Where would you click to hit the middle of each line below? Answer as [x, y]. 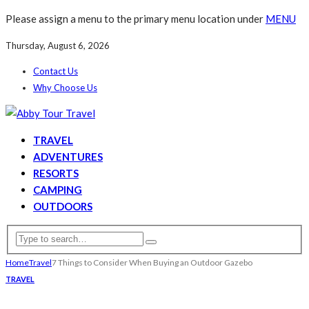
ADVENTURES [68, 157]
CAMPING [58, 190]
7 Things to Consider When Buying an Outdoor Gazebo [152, 262]
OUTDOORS [63, 206]
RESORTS [56, 173]
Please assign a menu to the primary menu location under [136, 19]
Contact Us [56, 71]
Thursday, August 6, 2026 [58, 46]
